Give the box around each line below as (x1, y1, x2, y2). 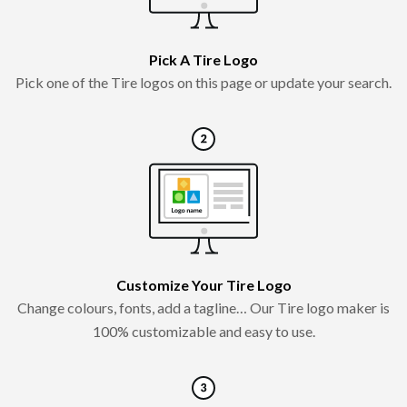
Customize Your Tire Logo (115, 275, 292, 293)
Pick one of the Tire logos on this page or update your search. (15, 73, 392, 91)
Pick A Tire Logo (149, 50, 258, 68)
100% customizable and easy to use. (92, 322, 315, 340)
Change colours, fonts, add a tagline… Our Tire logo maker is (17, 298, 390, 316)
